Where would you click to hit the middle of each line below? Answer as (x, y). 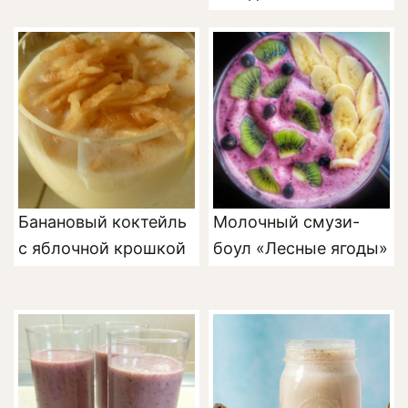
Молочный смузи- (286, 222)
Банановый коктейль (102, 222)
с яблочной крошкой (102, 248)
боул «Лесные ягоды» (301, 248)
